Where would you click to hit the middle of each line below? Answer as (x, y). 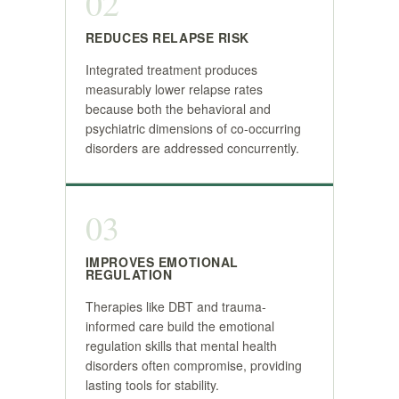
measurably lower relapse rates (174, 89)
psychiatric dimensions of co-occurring (193, 128)
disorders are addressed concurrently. (192, 148)
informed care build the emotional (179, 326)
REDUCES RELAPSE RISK (167, 37)
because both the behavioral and (178, 109)
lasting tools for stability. (152, 385)
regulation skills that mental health (181, 346)
